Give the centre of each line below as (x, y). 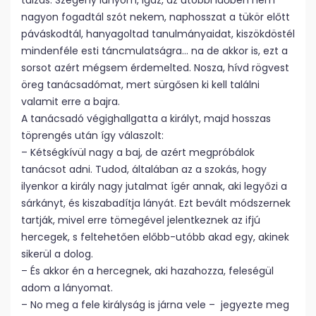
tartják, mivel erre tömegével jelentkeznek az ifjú (141, 220)
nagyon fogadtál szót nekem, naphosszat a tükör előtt (156, 17)
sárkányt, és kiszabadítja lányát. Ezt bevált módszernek (156, 203)
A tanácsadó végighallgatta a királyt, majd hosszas (146, 119)
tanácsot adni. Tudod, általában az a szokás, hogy (144, 169)
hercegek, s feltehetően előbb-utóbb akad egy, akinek (155, 237)
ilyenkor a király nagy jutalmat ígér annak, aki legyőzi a (154, 186)
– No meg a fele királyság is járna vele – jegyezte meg (155, 305)
